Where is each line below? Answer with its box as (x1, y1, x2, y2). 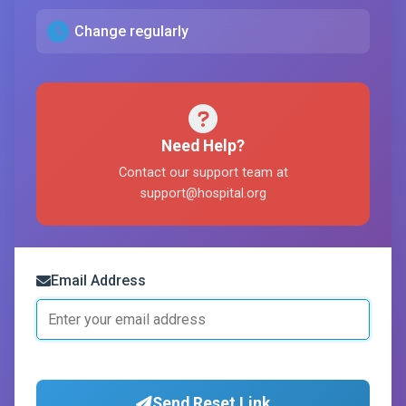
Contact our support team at (118, 165, 288, 180)
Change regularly (74, 23, 188, 40)
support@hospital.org (140, 186, 266, 201)
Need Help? (161, 137, 245, 155)
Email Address (51, 272, 146, 289)
